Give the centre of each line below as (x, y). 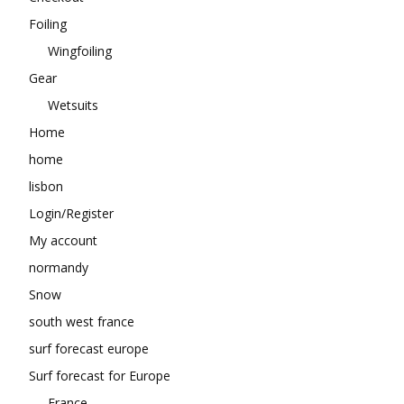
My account (63, 241)
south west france (82, 322)
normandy (59, 268)
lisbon (46, 187)
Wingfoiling (80, 51)
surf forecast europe (89, 349)
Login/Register (71, 214)
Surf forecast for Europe (100, 376)
